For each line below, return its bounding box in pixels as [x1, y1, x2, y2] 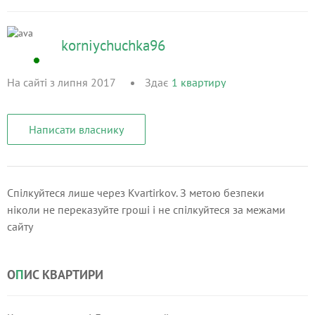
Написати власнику [29, 122, 124, 136]
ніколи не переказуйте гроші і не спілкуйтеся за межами [7, 202, 285, 217]
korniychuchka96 [61, 35, 165, 55]
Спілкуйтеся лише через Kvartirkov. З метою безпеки [7, 186, 264, 200]
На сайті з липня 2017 [7, 75, 115, 89]
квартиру [181, 75, 226, 89]
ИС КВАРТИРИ [24, 266, 103, 283]
